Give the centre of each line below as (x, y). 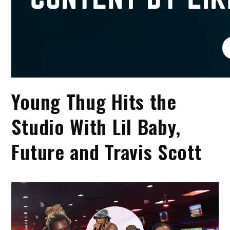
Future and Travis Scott (107, 151)
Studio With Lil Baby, (96, 126)
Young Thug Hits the (94, 101)
